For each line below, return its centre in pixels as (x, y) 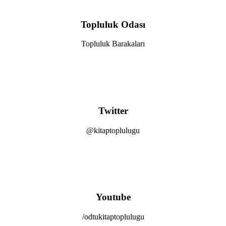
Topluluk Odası (113, 24)
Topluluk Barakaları (113, 44)
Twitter (113, 111)
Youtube (113, 197)
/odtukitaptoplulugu (113, 217)
